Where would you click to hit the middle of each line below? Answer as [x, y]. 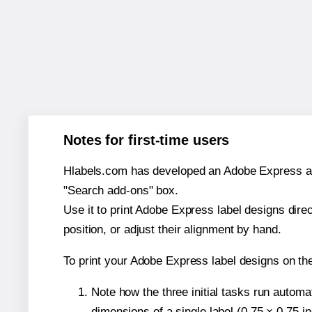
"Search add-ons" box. [121, 190]
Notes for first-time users [147, 140]
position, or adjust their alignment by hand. [172, 229]
